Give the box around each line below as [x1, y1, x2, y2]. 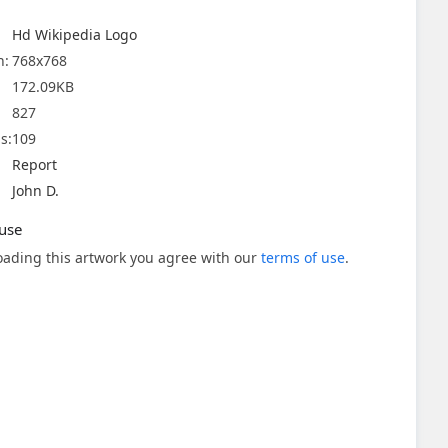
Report [12, 155, 57, 174]
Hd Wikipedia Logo [12, 25, 137, 44]
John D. [12, 181, 59, 200]
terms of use [261, 248, 345, 267]
